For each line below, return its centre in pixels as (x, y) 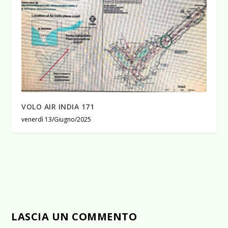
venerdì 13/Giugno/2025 (56, 120)
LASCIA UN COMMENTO (74, 217)
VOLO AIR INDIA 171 (58, 107)
